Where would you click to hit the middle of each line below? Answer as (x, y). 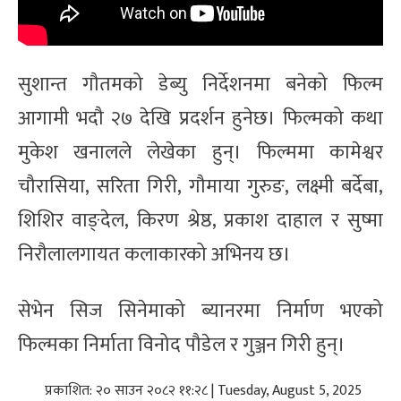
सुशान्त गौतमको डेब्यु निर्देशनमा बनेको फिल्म (200, 84)
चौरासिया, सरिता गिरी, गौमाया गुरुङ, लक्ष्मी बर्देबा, (200, 186)
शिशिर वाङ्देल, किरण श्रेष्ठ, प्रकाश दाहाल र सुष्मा (200, 220)
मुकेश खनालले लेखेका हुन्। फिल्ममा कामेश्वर (200, 152)
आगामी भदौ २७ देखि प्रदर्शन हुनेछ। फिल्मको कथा (200, 118)
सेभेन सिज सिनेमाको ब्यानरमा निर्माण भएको (200, 311)
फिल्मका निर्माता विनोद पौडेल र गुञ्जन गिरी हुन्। (182, 345)
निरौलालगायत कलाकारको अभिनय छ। (154, 254)
